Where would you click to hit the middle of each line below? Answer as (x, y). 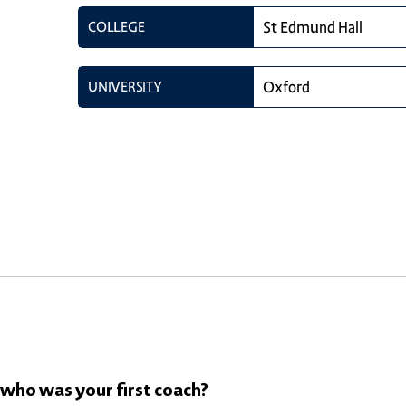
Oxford (287, 87)
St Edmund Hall (313, 27)
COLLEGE (116, 26)
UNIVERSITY (125, 86)
